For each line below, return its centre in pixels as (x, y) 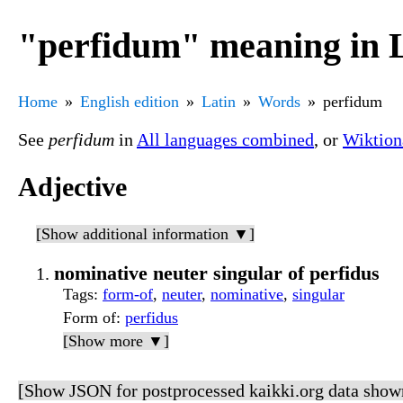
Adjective (72, 187)
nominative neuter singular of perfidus (217, 273)
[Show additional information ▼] (145, 234)
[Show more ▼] (116, 341)
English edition (130, 101)
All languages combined (225, 139)
